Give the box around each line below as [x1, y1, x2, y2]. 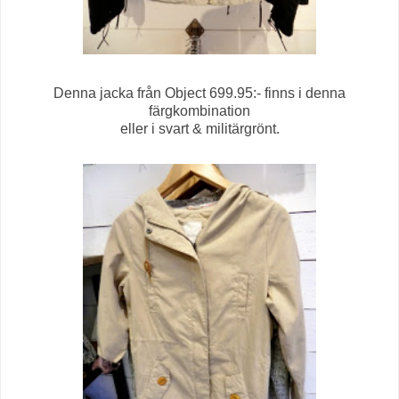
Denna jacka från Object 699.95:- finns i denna [53, 85, 346, 102]
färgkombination [149, 103, 250, 119]
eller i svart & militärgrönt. [119, 121, 280, 137]
